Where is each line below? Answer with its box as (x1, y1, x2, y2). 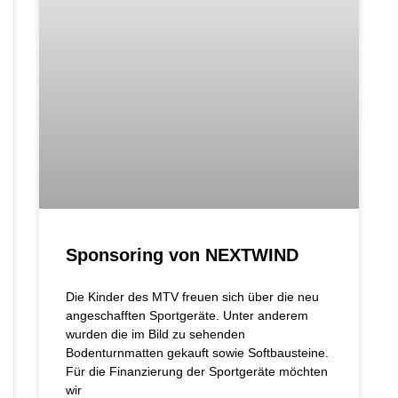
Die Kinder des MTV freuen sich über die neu (66, 289, 319, 304)
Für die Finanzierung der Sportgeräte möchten (66, 363, 328, 378)
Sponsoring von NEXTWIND (66, 244, 298, 265)
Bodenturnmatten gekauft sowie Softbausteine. (66, 345, 332, 360)
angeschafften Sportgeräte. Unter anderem (66, 307, 308, 322)
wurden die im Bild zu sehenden (66, 326, 245, 341)
